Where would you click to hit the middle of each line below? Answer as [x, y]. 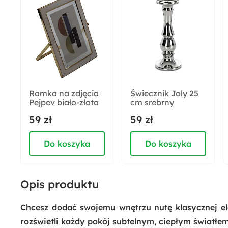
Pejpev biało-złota [64, 102]
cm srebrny [152, 102]
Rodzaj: [51, 105]
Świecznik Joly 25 [164, 93]
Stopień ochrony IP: [75, 64]
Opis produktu [60, 184]
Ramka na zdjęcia [64, 93]
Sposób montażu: [71, 22]
